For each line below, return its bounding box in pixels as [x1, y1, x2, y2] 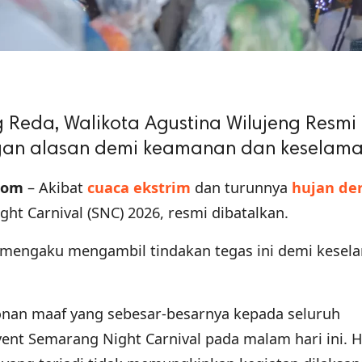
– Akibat [23, 178, 87, 198]
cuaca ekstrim [87, 178, 191, 198]
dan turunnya [191, 178, 292, 198]
